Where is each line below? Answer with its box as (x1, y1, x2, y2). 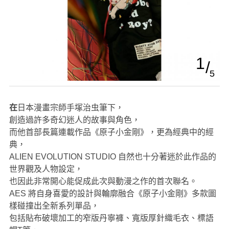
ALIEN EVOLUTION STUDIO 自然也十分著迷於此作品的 (9, 152, 216, 162)
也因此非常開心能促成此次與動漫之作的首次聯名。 (9, 177, 197, 186)
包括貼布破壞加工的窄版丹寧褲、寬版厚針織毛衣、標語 (9, 214, 214, 223)
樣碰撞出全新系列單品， (9, 201, 99, 211)
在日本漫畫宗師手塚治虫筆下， (17, 103, 124, 112)
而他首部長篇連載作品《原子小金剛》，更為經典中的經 (9, 128, 214, 137)
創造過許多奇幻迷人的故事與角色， (9, 116, 140, 125)
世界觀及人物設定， (9, 165, 83, 174)
